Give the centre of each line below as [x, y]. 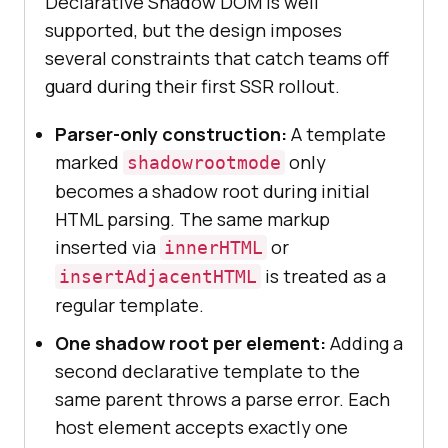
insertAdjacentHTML [158, 277]
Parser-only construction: [171, 134]
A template [336, 134]
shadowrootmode [204, 163]
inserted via [107, 247]
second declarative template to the [207, 371]
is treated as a [323, 276]
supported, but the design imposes [193, 30]
